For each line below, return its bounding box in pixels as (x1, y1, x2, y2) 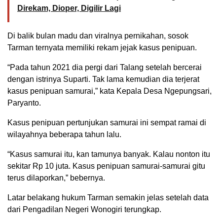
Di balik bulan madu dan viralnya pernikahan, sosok (7, 32, 188, 40)
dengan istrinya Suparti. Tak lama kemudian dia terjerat (7, 75, 199, 84)
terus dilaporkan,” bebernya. (7, 174, 105, 183)
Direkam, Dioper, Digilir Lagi (17, 4, 121, 13)
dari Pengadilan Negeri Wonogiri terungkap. (7, 205, 161, 214)
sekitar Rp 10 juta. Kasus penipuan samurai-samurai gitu (7, 162, 205, 171)
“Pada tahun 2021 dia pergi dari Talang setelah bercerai (7, 63, 202, 72)
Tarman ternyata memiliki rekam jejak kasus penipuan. (7, 43, 197, 52)
